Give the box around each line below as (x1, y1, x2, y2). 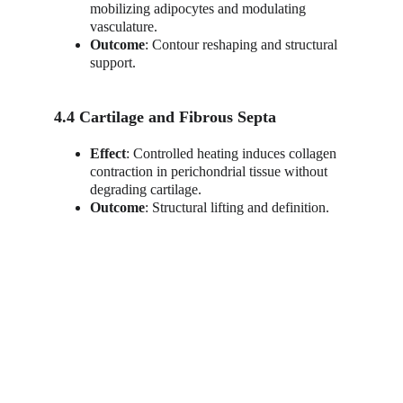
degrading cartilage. (90, 182, 201, 197)
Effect (90, 146, 126, 161)
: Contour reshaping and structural (145, 37, 341, 52)
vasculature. (90, 19, 157, 34)
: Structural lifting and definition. (145, 200, 329, 215)
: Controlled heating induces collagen (126, 146, 340, 161)
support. (90, 55, 136, 70)
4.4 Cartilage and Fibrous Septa (54, 108, 276, 126)
